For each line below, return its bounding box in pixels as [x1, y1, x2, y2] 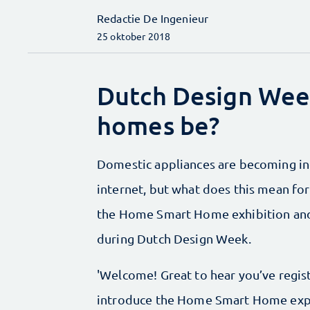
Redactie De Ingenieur [97, 10, 209, 25]
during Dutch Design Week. [97, 230, 251, 246]
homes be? [97, 109, 220, 140]
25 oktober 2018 [97, 29, 171, 42]
